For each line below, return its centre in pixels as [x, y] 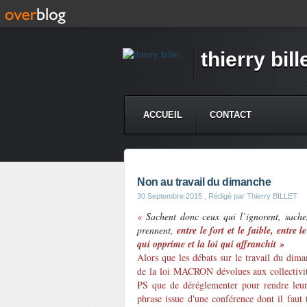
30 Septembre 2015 [170, 196]
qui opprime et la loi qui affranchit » [211, 244]
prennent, [155, 230]
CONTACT [231, 115]
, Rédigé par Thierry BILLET [250, 196]
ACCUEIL [163, 115]
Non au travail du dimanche [204, 182]
